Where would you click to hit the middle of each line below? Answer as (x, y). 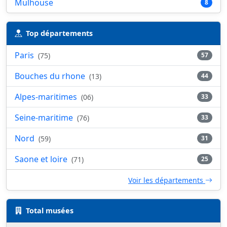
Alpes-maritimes (47, 97)
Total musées (50, 211)
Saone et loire (42, 159)
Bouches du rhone (51, 76)
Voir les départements (167, 180)
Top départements (59, 33)
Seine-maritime (45, 118)
